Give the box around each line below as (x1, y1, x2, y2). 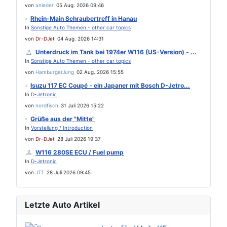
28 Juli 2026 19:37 (57, 136, 101, 142)
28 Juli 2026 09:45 (47, 169, 91, 175)
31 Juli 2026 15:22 (61, 102, 104, 108)
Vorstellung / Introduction (31, 125, 93, 131)
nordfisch (35, 102, 58, 108)
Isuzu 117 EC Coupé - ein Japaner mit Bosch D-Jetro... (30, 82, 190, 89)
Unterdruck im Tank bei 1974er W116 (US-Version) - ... (35, 48, 197, 56)
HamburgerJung (35, 69, 74, 75)
